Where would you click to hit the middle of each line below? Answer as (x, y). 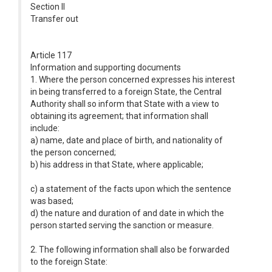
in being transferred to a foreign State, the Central (126, 92)
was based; (52, 201)
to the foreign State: (69, 262)
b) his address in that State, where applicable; (117, 165)
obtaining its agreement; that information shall (119, 116)
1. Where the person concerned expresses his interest (133, 80)
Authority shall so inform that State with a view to (125, 104)
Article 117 (51, 55)
